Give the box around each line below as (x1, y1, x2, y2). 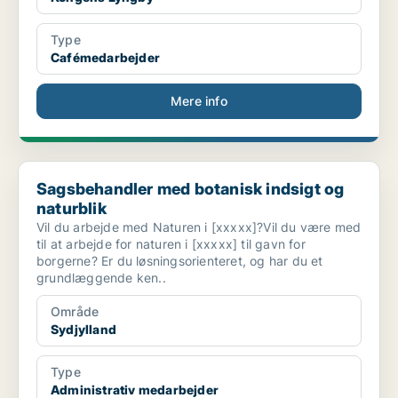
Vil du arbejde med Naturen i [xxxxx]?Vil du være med (36, 219, 362, 235)
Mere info (171, 93, 227, 109)
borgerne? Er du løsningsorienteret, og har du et (36, 253, 323, 269)
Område (51, 304, 99, 320)
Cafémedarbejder (51, 50, 160, 66)
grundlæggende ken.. (36, 270, 166, 286)
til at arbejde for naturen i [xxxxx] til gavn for (36, 236, 306, 252)
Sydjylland (51, 322, 116, 338)
